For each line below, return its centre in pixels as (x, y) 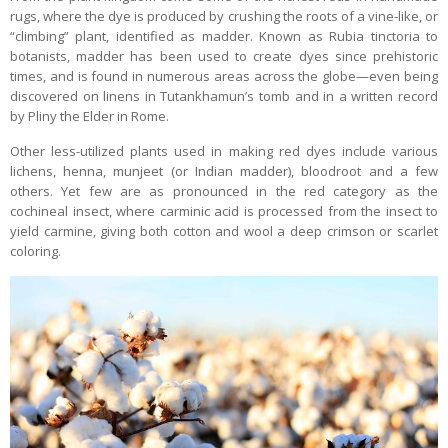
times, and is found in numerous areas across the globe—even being (224, 75)
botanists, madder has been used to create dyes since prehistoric (224, 55)
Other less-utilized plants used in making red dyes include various (224, 150)
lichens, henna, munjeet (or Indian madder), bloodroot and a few (224, 170)
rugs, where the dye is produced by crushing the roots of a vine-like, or (224, 15)
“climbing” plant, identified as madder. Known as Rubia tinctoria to (224, 35)
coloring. (35, 250)
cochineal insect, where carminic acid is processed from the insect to (224, 210)
